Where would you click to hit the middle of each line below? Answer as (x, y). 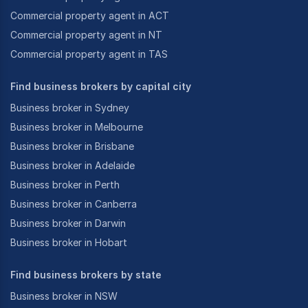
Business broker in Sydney (70, 108)
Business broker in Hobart (69, 242)
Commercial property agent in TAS (89, 54)
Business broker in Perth (65, 185)
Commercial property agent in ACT (90, 15)
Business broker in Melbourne (77, 127)
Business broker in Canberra (74, 204)
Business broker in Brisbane (72, 146)
